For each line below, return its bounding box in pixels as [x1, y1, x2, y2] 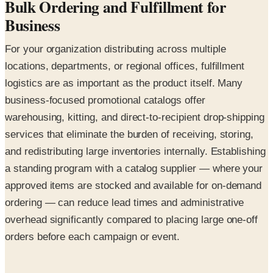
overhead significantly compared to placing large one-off [5, 213, 258, 225]
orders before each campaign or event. [5, 230, 180, 243]
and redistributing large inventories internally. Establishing [5, 145, 266, 157]
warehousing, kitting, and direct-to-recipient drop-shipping [5, 111, 264, 123]
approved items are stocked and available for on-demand [5, 179, 262, 191]
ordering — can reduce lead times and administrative [5, 196, 244, 208]
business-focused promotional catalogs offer [5, 94, 205, 106]
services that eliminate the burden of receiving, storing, [5, 128, 254, 140]
